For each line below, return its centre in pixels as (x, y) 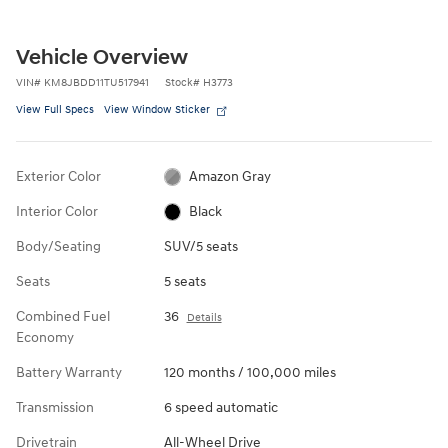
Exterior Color (58, 176)
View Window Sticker (157, 109)
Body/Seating (58, 246)
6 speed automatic (220, 407)
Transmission (55, 407)
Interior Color (57, 211)
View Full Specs (55, 109)
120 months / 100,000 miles (249, 372)
